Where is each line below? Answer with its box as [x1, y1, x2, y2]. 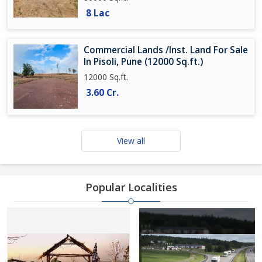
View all [117, 135, 145, 146]
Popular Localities [85, 180, 177, 194]
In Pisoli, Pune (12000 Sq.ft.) [84, 56, 203, 68]
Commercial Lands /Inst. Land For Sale [84, 44, 248, 56]
